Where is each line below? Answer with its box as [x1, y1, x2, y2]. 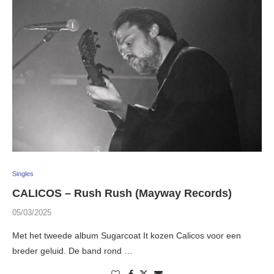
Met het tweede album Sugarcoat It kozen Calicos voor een [12, 231, 241, 241]
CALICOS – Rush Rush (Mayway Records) [12, 187, 232, 200]
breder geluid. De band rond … [12, 246, 133, 256]
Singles [12, 170, 34, 178]
